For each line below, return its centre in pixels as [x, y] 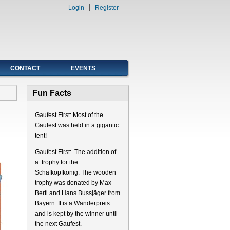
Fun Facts [52, 93]
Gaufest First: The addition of [75, 152]
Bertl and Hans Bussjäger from [77, 193]
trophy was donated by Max [73, 183]
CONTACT [25, 68]
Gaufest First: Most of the [69, 115]
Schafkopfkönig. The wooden [75, 172]
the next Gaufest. [58, 224]
